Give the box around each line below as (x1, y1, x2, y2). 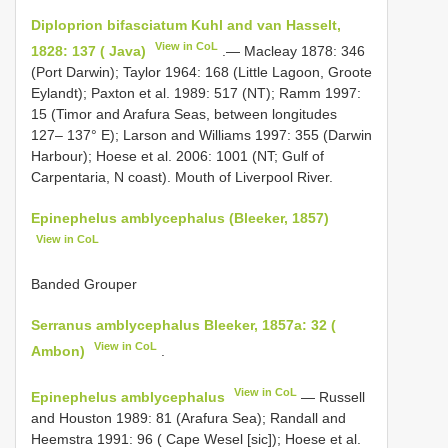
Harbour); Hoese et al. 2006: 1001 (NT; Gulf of (31, 147, 324, 164)
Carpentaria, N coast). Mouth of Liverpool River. (31, 168, 333, 185)
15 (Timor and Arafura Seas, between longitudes (31, 105, 337, 122)
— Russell (297, 388, 366, 405)
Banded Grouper (31, 276, 137, 293)
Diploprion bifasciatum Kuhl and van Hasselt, (31, 17, 341, 34)
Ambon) (31, 343, 85, 360)
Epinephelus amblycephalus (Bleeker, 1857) (31, 209, 329, 226)
